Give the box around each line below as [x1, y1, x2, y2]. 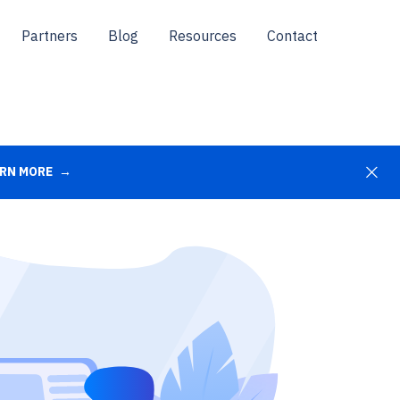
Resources [169, 27, 237, 45]
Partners [21, 27, 78, 45]
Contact [267, 27, 318, 45]
